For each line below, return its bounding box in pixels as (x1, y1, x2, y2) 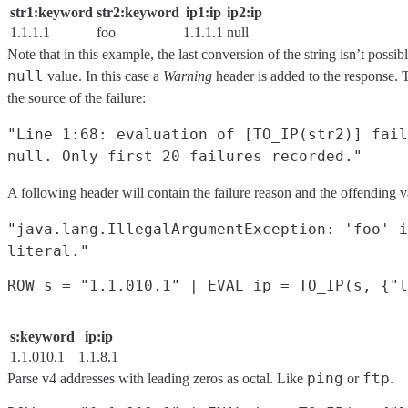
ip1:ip (185, 4, 221, 20)
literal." (7, 241, 89, 260)
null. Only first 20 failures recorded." (7, 147, 362, 165)
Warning (163, 67, 212, 84)
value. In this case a (44, 67, 163, 84)
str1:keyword (10, 4, 93, 20)
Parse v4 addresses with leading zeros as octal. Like (7, 370, 307, 386)
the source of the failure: (7, 89, 146, 106)
